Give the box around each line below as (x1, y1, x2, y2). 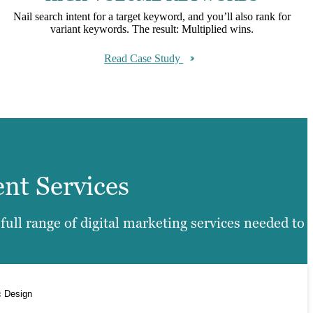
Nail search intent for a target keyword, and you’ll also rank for (13, 10, 291, 22)
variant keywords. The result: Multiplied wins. (50, 22, 254, 35)
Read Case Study (104, 52, 184, 64)
